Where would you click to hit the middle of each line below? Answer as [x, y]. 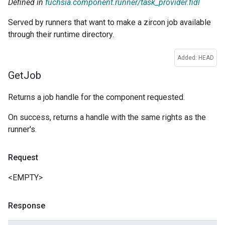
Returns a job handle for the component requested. [96, 97]
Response [27, 206]
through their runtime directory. [61, 35]
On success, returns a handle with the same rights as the [107, 117]
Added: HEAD [196, 58]
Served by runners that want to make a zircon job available [109, 23]
